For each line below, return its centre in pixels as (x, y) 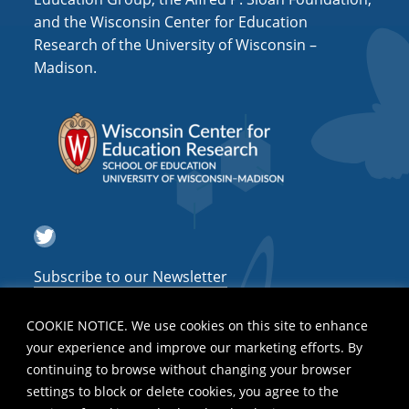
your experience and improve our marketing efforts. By (194, 347)
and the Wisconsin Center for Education (171, 22)
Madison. (66, 68)
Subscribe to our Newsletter (131, 276)
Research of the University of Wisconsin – (176, 45)
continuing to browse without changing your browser (189, 369)
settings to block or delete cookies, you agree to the (183, 391)
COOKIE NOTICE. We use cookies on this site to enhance (197, 325)
